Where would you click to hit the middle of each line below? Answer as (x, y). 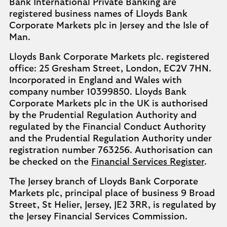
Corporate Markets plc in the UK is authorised (108, 104)
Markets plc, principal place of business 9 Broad (112, 194)
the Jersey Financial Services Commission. (98, 217)
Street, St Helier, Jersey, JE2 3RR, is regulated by (112, 205)
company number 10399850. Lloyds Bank (98, 92)
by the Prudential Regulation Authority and (103, 116)
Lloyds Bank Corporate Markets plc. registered (109, 57)
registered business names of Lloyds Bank (98, 14)
